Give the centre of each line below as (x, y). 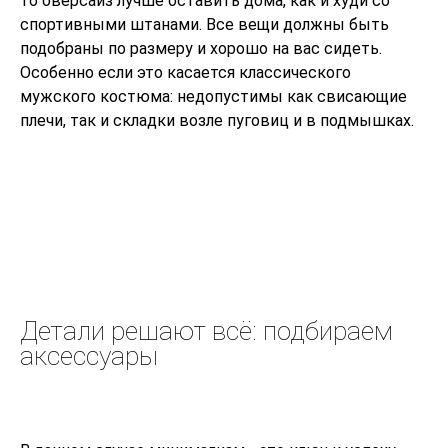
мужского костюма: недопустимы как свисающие (213, 97)
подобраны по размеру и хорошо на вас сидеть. (201, 49)
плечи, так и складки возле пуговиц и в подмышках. (217, 121)
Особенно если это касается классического (185, 73)
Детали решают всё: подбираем (206, 331)
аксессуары (89, 356)
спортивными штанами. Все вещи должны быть (204, 25)
